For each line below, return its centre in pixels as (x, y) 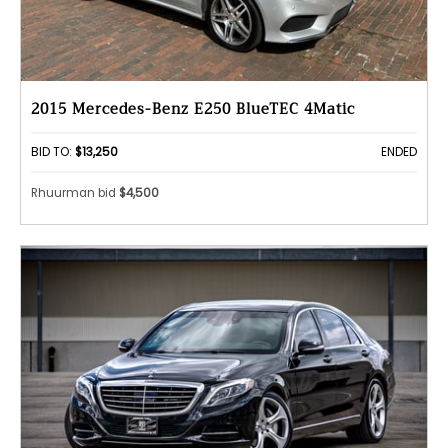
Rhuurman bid (75, 192)
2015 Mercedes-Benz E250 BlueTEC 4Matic (193, 110)
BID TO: (53, 152)
